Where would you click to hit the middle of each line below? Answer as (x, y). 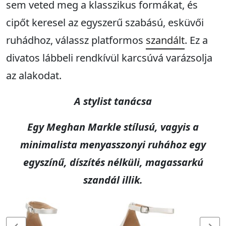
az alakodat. (34, 76)
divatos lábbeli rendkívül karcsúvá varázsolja (109, 58)
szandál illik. (113, 180)
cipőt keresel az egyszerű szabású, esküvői (105, 23)
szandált (165, 40)
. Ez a (196, 40)
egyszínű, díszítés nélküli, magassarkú (113, 162)
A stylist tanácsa (113, 101)
